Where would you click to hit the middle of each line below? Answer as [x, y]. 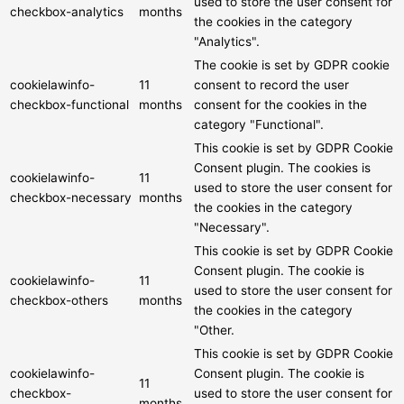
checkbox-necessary [71, 198]
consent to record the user [271, 85]
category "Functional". [259, 125]
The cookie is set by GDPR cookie [292, 65]
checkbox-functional [69, 105]
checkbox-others [59, 301]
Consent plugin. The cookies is [282, 168]
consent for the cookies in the [280, 105]
